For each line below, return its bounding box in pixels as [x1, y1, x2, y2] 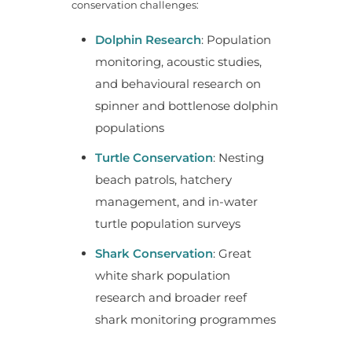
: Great [212, 245, 251, 261]
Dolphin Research [94, 31, 201, 47]
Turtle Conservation [94, 149, 213, 165]
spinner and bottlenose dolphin [94, 97, 278, 113]
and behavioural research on [94, 75, 261, 91]
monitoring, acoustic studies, [94, 53, 262, 69]
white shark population [94, 267, 230, 283]
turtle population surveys [94, 215, 240, 231]
